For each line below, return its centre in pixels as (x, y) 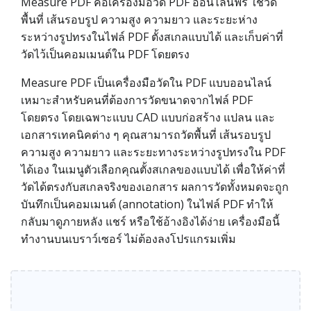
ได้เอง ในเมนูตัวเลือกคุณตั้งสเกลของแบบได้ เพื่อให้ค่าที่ (153, 169)
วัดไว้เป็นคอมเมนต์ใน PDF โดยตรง (105, 54)
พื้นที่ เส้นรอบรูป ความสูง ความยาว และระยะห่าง (139, 19)
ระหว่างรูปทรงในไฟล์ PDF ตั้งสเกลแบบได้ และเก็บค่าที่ (152, 37)
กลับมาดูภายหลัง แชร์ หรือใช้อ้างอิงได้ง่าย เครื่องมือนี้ (150, 221)
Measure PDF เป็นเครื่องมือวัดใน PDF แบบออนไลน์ (146, 83)
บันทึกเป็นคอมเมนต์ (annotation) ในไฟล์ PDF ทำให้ (147, 204)
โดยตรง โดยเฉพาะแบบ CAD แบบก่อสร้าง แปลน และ (148, 117)
